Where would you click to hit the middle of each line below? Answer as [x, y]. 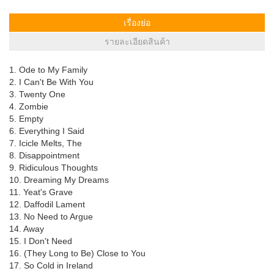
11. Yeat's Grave [41, 192]
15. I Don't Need [41, 241]
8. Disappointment [44, 155]
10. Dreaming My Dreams [59, 180]
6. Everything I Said [47, 131]
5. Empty [26, 118]
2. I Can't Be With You [51, 82]
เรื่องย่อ [137, 22]
